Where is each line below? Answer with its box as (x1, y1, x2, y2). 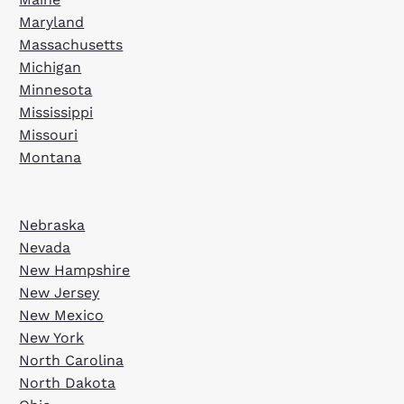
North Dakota (19, 374, 116, 391)
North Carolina (19, 352, 124, 369)
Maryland (19, 14, 85, 31)
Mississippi (19, 104, 94, 121)
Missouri (19, 126, 78, 143)
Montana (19, 149, 82, 166)
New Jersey (19, 284, 100, 301)
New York (19, 329, 85, 346)
